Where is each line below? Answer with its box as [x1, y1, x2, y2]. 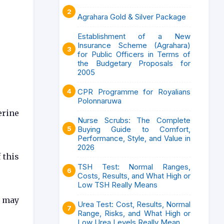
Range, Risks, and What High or [77, 208, 190, 218]
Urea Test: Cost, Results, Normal [77, 199, 190, 209]
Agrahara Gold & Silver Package [77, 12, 186, 21]
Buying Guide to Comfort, [77, 124, 190, 134]
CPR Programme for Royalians [77, 87, 190, 96]
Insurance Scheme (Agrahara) [77, 40, 190, 50]
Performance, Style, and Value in [77, 133, 190, 143]
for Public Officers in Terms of [77, 49, 190, 59]
